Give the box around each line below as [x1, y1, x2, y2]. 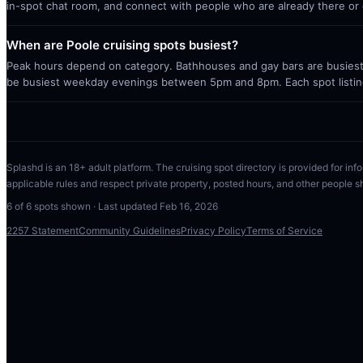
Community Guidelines [79, 224, 181, 237]
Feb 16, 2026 [160, 200, 218, 212]
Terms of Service [246, 224, 322, 237]
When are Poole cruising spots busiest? [6, 37, 238, 53]
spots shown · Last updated [32, 200, 160, 212]
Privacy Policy [181, 224, 246, 237]
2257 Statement [6, 224, 79, 237]
